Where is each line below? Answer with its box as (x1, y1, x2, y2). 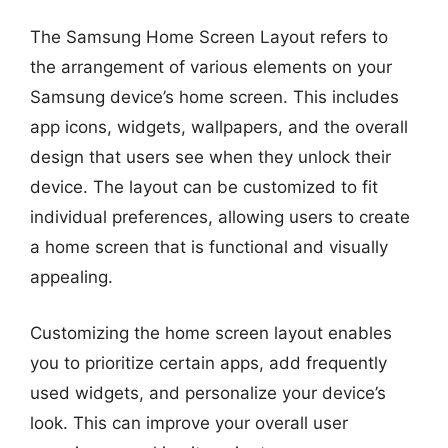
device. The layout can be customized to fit (30, 177, 378, 197)
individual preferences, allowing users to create (30, 207, 410, 227)
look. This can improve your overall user (30, 412, 348, 433)
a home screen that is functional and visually (30, 237, 388, 257)
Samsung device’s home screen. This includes (30, 87, 399, 107)
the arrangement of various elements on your (30, 57, 392, 77)
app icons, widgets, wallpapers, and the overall (30, 117, 408, 137)
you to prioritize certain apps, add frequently (30, 352, 387, 373)
